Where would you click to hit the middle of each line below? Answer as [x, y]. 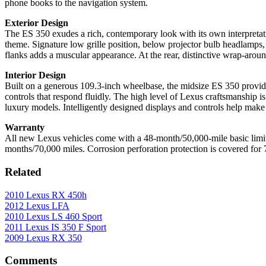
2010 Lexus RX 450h [46, 195]
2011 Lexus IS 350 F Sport [56, 227]
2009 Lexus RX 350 [43, 237]
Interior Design [35, 75]
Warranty [25, 128]
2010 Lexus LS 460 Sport [53, 216]
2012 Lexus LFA [37, 205]
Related [23, 172]
